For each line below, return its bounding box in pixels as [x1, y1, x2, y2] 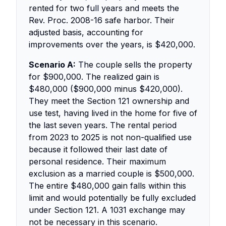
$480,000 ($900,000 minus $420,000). [29, 83, 183, 94]
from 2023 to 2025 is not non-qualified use [29, 132, 192, 142]
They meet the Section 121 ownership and [29, 95, 189, 106]
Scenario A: [29, 59, 76, 70]
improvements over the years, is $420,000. [29, 39, 195, 49]
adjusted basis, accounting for [29, 27, 143, 37]
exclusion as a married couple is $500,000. [29, 168, 194, 179]
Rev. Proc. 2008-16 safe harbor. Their [29, 15, 175, 25]
